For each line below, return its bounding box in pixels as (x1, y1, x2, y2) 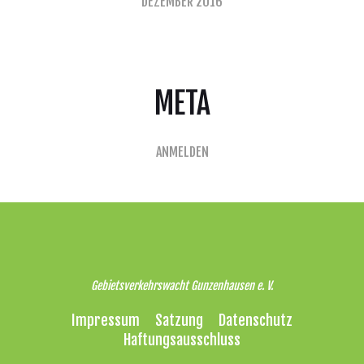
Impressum (71, 311, 140, 329)
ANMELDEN (155, 144, 209, 160)
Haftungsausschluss (123, 331, 240, 349)
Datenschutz (219, 311, 292, 329)
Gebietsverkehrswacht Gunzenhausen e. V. (91, 279, 273, 292)
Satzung (155, 311, 203, 329)
